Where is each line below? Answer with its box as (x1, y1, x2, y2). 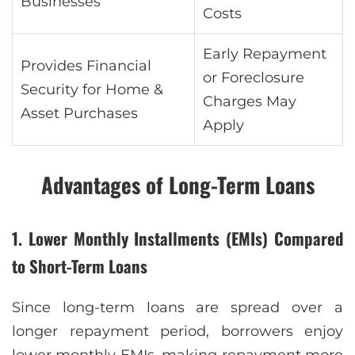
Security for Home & (21, 80, 163, 98)
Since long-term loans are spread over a (12, 299, 343, 317)
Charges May (203, 92, 296, 110)
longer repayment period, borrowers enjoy (12, 323, 343, 341)
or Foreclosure (203, 68, 304, 86)
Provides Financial (21, 56, 151, 74)
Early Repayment (203, 44, 326, 63)
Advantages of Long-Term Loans (40, 168, 315, 200)
